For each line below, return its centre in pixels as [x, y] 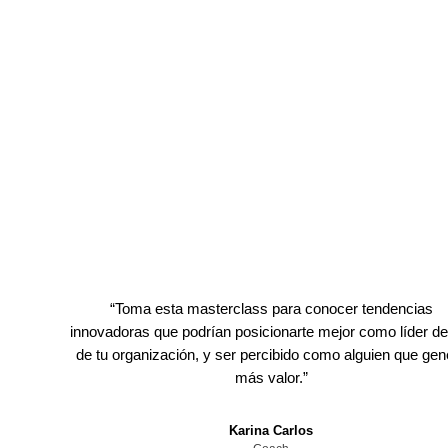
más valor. [268, 377]
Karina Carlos [271, 430]
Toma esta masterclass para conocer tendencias [273, 308]
